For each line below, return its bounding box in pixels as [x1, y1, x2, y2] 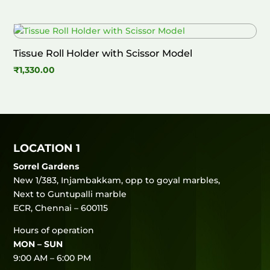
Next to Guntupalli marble [13, 188, 127, 199]
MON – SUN [13, 238, 63, 250]
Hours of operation [13, 224, 95, 236]
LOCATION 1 [13, 141, 81, 155]
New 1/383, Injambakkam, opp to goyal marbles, [13, 174, 221, 186]
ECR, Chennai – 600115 [13, 202, 108, 213]
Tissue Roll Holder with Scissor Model [13, 48, 193, 60]
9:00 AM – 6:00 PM [13, 252, 92, 263]
